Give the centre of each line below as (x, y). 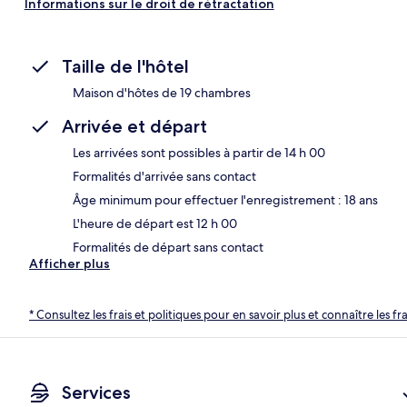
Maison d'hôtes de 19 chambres (162, 92)
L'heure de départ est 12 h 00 (155, 223)
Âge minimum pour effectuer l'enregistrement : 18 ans (225, 199)
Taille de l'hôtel (125, 66)
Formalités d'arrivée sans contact (164, 176)
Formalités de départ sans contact (168, 247)
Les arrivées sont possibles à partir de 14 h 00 (199, 152)
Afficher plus (69, 263)
